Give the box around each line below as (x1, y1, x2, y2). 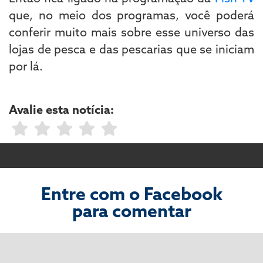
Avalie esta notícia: (9, 102, 114, 117)
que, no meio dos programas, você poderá (9, 7, 254, 22)
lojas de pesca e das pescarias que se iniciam (9, 41, 254, 56)
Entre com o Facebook (41, 183, 222, 205)
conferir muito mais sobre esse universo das (9, 24, 254, 39)
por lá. (9, 58, 46, 73)
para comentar (72, 200, 191, 222)
